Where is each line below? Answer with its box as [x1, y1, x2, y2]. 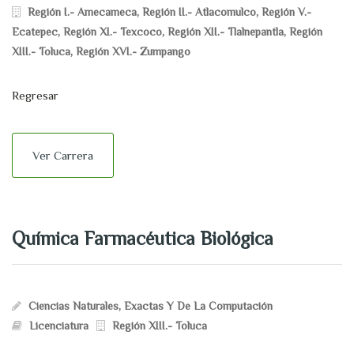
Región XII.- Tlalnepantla [168, 25, 284, 38]
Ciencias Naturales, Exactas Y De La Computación [28, 299, 273, 312]
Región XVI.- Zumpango [76, 45, 190, 58]
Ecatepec [12, 25, 58, 38]
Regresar [12, 88, 58, 102]
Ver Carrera [32, 149, 93, 162]
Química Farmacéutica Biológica [12, 228, 273, 249]
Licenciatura [29, 319, 88, 332]
